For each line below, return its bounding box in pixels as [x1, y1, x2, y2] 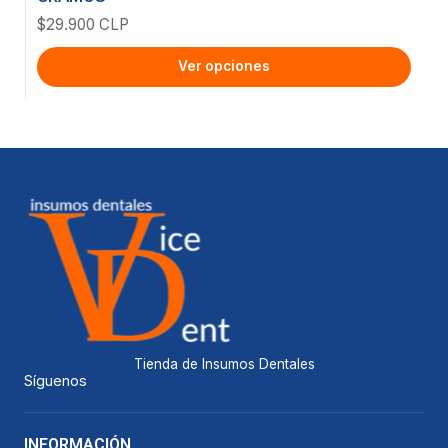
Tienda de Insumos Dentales [133, 355, 315, 372]
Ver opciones [178, 58, 270, 75]
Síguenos [24, 371, 87, 389]
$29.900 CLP [37, 14, 129, 34]
